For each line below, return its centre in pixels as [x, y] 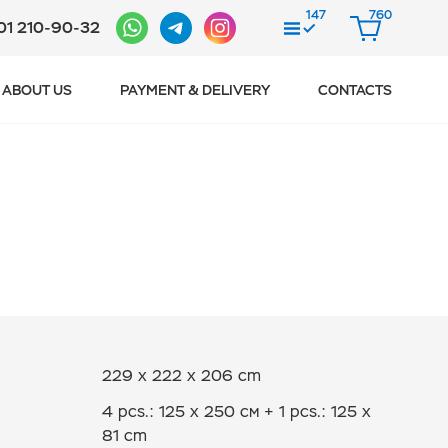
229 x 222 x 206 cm [181, 375]
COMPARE [318, 36]
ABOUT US [37, 89]
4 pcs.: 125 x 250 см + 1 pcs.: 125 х [236, 411]
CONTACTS [355, 89]
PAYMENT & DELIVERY [195, 89]
